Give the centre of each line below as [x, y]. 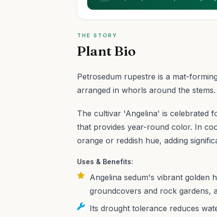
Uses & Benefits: [105, 162]
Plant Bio [107, 51]
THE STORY [97, 35]
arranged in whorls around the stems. [147, 90]
